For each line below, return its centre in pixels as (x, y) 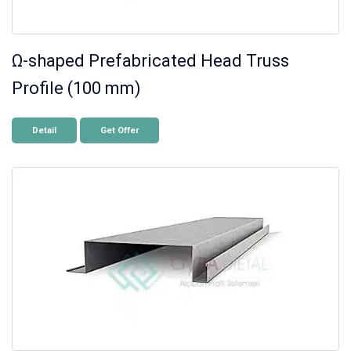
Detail (44, 130)
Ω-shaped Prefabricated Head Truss (150, 60)
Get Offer (119, 130)
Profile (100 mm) (76, 88)
